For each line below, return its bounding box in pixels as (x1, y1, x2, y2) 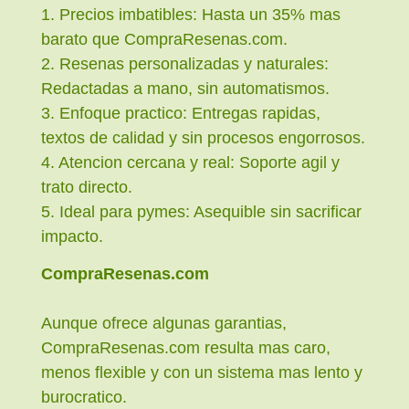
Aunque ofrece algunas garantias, (41, 314, 287, 333)
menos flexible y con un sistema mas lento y (41, 363, 362, 383)
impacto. (41, 226, 103, 246)
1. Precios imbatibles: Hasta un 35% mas (41, 5, 341, 24)
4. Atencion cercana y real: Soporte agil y (41, 152, 340, 172)
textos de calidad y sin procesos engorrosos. (41, 128, 365, 147)
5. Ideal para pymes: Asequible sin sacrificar (41, 202, 362, 221)
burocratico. (41, 388, 127, 407)
